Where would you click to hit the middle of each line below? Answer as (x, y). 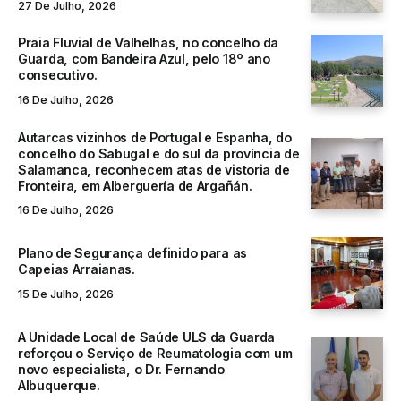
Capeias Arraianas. (77, 269)
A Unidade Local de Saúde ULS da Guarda (147, 337)
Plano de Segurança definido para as (133, 253)
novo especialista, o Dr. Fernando (121, 370)
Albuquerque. (59, 386)
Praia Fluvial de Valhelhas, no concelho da (149, 43)
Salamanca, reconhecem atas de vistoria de (154, 169)
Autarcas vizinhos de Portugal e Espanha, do (155, 137)
